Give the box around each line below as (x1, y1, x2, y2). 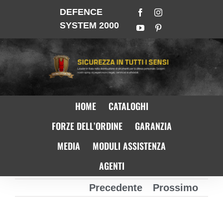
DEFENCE (60, 6, 103, 17)
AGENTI (99, 159, 124, 173)
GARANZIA (134, 119, 172, 133)
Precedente (89, 182, 142, 193)
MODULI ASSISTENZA (93, 139, 166, 153)
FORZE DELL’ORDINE (51, 119, 122, 133)
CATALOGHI (108, 100, 148, 113)
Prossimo (153, 182, 198, 193)
